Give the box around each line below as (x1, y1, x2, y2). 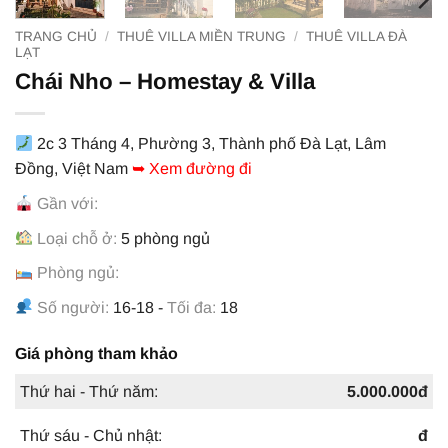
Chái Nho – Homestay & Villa (15, 69, 315, 95)
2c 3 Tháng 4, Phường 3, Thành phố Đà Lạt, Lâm (33, 135, 387, 153)
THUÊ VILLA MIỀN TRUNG (117, 28, 287, 44)
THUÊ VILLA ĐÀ (306, 28, 408, 44)
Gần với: (37, 195, 99, 213)
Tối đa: (167, 298, 217, 316)
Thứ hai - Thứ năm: (20, 382, 158, 400)
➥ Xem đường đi (132, 160, 252, 178)
